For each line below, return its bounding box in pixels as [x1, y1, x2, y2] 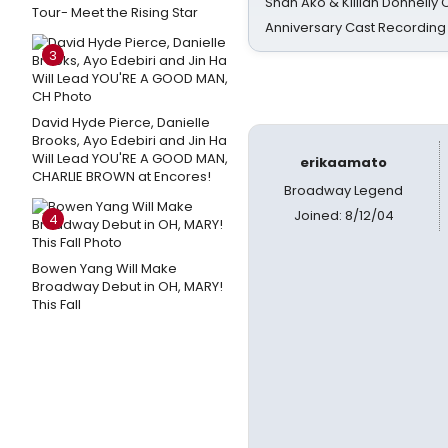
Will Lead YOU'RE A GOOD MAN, [32, 149, 228, 168]
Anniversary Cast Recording [265, 18, 446, 37]
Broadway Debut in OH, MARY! [32, 277, 223, 296]
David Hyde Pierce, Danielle [32, 113, 210, 132]
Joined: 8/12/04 [293, 206, 394, 225]
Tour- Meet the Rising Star [32, 3, 198, 22]
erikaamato [300, 153, 388, 172]
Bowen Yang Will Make [32, 259, 177, 278]
